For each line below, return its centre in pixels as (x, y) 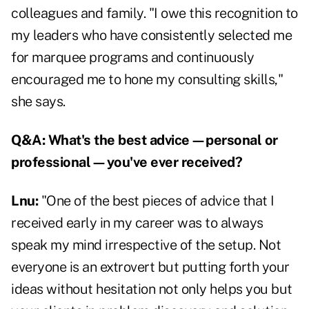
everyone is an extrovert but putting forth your (150, 267)
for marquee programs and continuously (133, 58)
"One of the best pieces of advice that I (158, 201)
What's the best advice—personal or (163, 140)
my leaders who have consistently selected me (151, 36)
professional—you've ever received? (127, 162)
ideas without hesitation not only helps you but (152, 289)
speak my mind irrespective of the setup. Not (146, 245)
